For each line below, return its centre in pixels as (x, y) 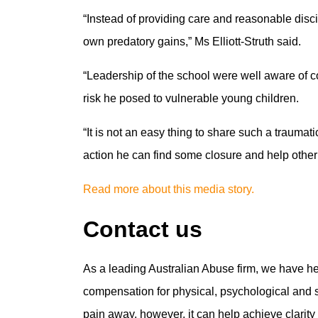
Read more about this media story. (169, 189)
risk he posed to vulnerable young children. (191, 98)
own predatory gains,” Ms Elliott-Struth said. (192, 42)
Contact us (143, 229)
